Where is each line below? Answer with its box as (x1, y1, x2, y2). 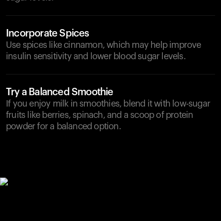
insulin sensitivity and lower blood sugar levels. (6, 52, 185, 61)
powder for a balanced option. (6, 122, 121, 131)
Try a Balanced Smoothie (6, 87, 113, 97)
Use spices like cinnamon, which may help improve (6, 40, 201, 49)
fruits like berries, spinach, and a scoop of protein (6, 110, 193, 119)
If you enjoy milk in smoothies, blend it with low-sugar (6, 99, 211, 108)
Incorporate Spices (6, 29, 89, 38)
